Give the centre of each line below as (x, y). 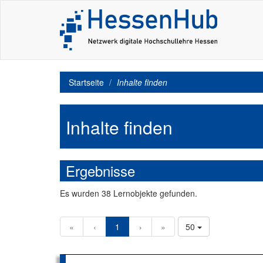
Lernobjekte (135, 193)
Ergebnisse (100, 171)
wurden (85, 193)
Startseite (86, 82)
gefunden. (177, 193)
